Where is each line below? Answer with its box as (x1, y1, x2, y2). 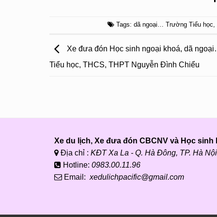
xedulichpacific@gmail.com (90, 172, 184, 181)
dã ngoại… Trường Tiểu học (133, 21, 213, 29)
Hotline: (61, 160, 92, 169)
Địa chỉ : (59, 148, 91, 157)
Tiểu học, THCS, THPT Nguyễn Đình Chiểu (49, 60, 200, 69)
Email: (62, 172, 90, 181)
